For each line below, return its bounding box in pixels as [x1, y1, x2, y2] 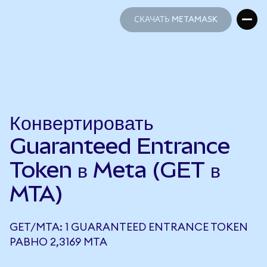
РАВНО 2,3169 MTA [10, 237, 107, 247]
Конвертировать [10, 110, 154, 135]
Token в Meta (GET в [10, 157, 221, 182]
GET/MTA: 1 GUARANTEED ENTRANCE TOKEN [10, 222, 248, 232]
